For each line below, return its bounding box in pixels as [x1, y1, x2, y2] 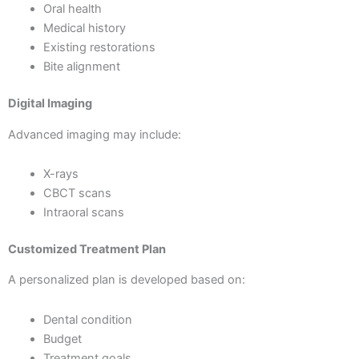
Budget [42, 331, 82, 346]
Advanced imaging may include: [8, 127, 181, 142]
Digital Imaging [8, 96, 92, 111]
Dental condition [42, 312, 132, 327]
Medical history [42, 21, 126, 36]
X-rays [42, 167, 79, 182]
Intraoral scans [42, 205, 124, 220]
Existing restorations [42, 40, 155, 55]
